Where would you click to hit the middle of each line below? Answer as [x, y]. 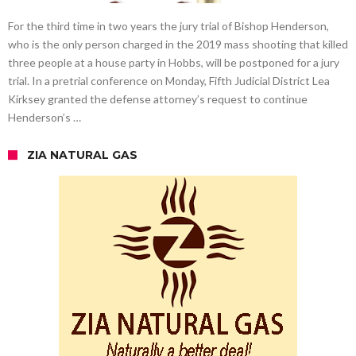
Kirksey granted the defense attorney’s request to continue [158, 99]
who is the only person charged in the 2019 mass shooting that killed [178, 44]
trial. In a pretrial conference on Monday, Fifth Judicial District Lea [169, 80]
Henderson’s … [44, 117]
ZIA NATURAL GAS [82, 155]
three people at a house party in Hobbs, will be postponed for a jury [174, 62]
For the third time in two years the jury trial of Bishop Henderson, [168, 25]
